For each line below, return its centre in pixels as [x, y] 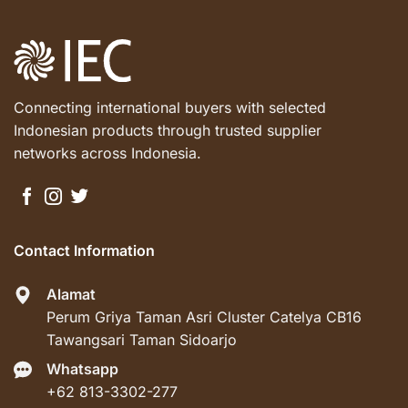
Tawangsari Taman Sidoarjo [142, 339]
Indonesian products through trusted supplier [168, 131]
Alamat [71, 294]
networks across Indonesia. [107, 153]
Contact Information [84, 250]
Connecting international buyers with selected [170, 108]
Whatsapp [82, 368]
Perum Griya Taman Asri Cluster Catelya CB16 [204, 316]
